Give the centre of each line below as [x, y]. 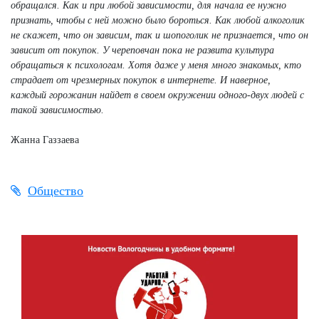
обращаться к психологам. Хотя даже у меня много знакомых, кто [156, 65]
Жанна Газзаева [45, 140]
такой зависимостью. [57, 110]
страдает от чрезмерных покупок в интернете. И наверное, [141, 80]
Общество [56, 190]
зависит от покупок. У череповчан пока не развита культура [142, 50]
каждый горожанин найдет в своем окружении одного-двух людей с [157, 95]
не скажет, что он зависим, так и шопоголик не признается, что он [159, 35]
